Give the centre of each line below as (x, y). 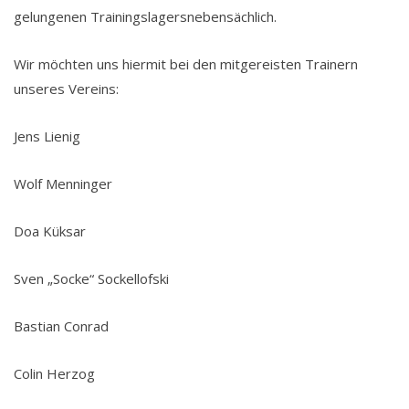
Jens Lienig (47, 136)
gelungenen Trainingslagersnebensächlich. (145, 16)
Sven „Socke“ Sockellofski (93, 278)
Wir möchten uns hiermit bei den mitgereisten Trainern (186, 63)
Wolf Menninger (65, 183)
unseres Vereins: (66, 88)
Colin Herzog (54, 373)
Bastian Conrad (63, 325)
